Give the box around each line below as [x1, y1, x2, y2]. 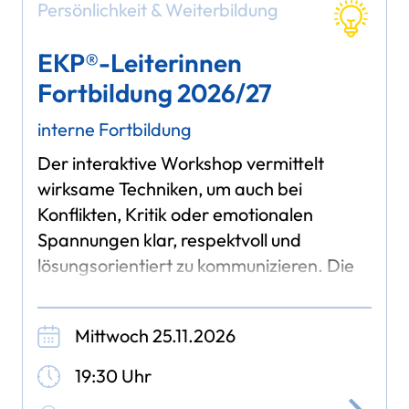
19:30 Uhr [75, 363, 152, 387]
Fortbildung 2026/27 [37, 77, 273, 110]
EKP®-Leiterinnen [37, 47, 243, 79]
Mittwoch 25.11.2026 [75, 323, 236, 347]
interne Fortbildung [37, 117, 193, 141]
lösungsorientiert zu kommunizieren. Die [37, 254, 355, 278]
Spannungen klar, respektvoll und [37, 228, 302, 252]
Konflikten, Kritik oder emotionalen [37, 203, 314, 226]
